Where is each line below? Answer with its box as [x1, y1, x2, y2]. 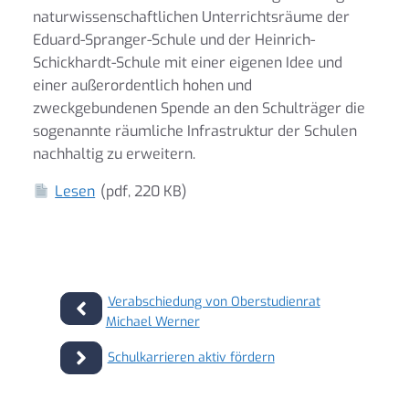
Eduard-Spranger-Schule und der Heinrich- [33, 30, 315, 49]
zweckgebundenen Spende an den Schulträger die [33, 99, 365, 118]
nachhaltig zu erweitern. [33, 144, 195, 163]
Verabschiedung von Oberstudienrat [107, 293, 320, 310]
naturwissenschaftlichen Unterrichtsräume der [33, 7, 350, 26]
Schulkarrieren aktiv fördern [107, 349, 275, 366]
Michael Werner [105, 313, 200, 330]
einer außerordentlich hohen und [33, 76, 252, 95]
